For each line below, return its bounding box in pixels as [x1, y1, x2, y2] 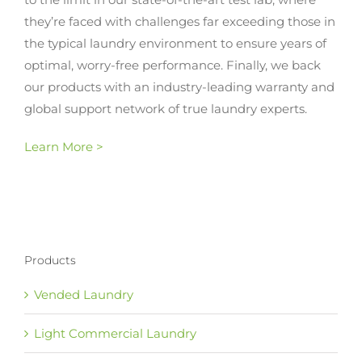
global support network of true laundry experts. [24, 101, 307, 117]
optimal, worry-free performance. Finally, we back [24, 57, 321, 74]
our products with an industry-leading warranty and [24, 79, 335, 95]
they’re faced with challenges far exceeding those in [24, 14, 335, 30]
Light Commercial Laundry [34, 326, 196, 342]
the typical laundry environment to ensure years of [24, 36, 326, 52]
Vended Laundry [34, 287, 133, 303]
